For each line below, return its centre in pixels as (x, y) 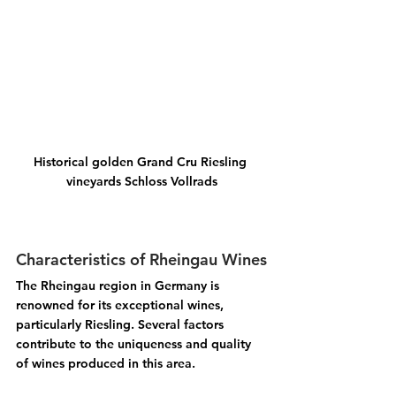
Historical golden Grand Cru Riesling (141, 161)
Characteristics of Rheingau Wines (141, 259)
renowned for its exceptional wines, (122, 305)
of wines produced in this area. (106, 363)
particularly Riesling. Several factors (122, 324)
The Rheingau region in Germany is (119, 285)
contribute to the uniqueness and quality (135, 343)
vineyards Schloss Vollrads (141, 181)
